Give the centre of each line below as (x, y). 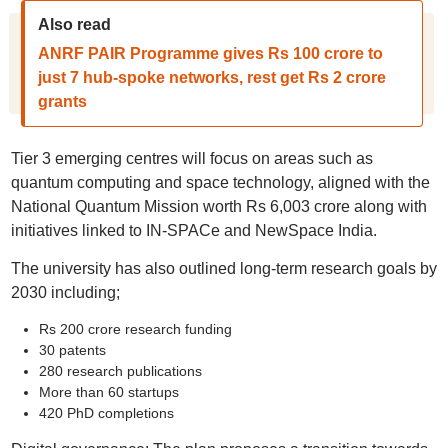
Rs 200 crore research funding (135, 329)
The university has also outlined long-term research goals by (223, 268)
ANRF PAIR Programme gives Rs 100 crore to (210, 53)
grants (62, 101)
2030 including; (65, 292)
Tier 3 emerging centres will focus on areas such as (191, 158)
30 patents (72, 350)
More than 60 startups (108, 392)
